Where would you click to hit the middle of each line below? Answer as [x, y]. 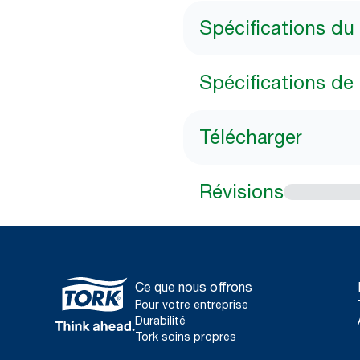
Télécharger [251, 137]
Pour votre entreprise [192, 304]
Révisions [241, 192]
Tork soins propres [186, 336]
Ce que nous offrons [194, 287]
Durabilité [160, 320]
